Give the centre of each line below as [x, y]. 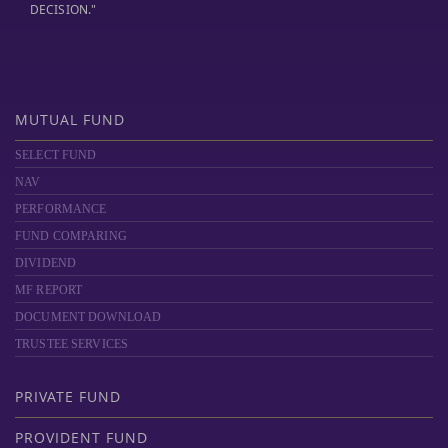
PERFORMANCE [61, 209]
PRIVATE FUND [68, 396]
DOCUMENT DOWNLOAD [88, 317]
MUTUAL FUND [70, 119]
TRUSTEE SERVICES [72, 344]
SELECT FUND [56, 155]
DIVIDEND [46, 263]
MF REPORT [49, 290]
